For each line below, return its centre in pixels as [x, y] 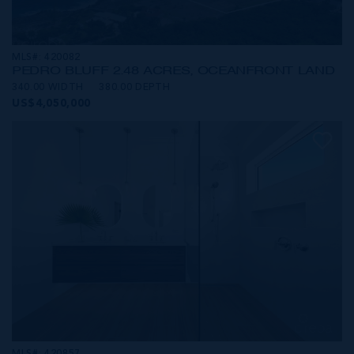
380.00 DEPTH [135, 88]
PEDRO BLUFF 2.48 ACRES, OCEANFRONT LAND [173, 71]
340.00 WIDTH [48, 88]
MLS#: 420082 [46, 58]
